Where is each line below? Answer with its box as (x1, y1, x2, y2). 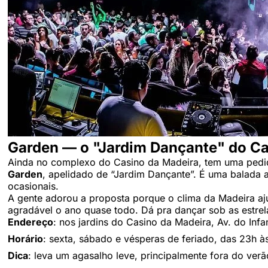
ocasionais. (8, 179, 59, 192)
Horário (8, 232, 43, 245)
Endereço (8, 215, 53, 228)
